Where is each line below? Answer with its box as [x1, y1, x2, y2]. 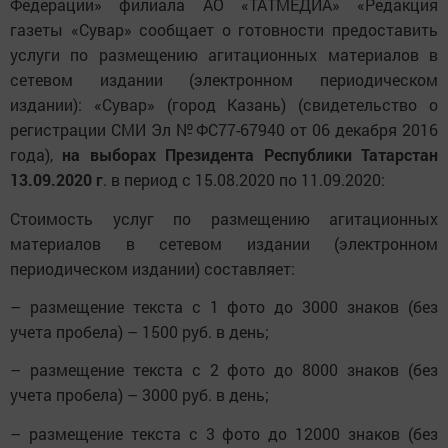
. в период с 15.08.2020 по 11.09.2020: [103, 169, 385, 191]
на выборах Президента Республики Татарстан [62, 144, 439, 166]
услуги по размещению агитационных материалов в [10, 44, 438, 66]
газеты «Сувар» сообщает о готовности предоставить [10, 19, 438, 41]
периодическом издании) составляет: [10, 257, 299, 279]
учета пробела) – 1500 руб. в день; [10, 320, 273, 342]
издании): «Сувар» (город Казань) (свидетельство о [10, 94, 438, 116]
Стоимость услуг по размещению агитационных [10, 207, 438, 229]
